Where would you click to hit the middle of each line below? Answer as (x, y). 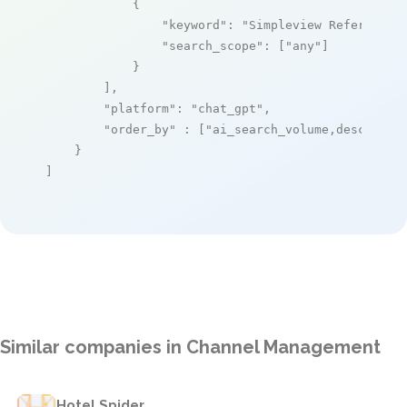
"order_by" (140, 129)
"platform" (140, 108)
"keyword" (194, 25)
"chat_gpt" (227, 108)
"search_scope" (213, 45)
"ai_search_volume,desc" (289, 129)
